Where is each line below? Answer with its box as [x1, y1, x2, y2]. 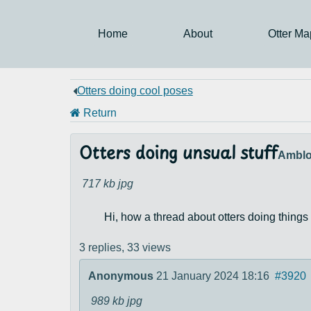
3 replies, [78, 242, 127, 253]
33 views [126, 242, 171, 253]
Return [80, 107, 117, 119]
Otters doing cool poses [76, 85, 193, 96]
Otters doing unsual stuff [78, 141, 278, 168]
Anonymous [87, 270, 153, 282]
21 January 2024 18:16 [155, 270, 269, 282]
